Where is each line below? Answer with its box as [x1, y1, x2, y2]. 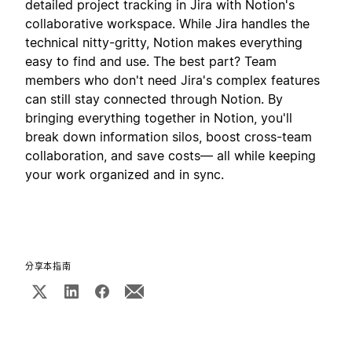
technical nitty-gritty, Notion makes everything [25, 35, 302, 51]
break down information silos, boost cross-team [25, 129, 312, 145]
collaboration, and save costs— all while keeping [25, 148, 316, 164]
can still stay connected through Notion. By [25, 91, 283, 108]
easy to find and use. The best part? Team [25, 53, 277, 70]
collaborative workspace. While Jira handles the [25, 16, 310, 32]
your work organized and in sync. [25, 167, 224, 183]
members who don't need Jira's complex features [25, 72, 320, 89]
